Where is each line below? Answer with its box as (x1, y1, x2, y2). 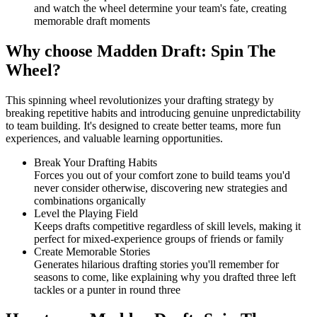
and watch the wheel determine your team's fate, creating (34, 1, 287, 14)
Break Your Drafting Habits (34, 156, 157, 168)
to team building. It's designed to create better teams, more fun (6, 119, 281, 132)
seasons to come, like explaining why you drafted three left (34, 270, 296, 283)
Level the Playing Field (34, 207, 138, 219)
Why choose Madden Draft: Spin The (6, 41, 276, 60)
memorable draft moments (34, 14, 150, 27)
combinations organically (34, 194, 146, 207)
